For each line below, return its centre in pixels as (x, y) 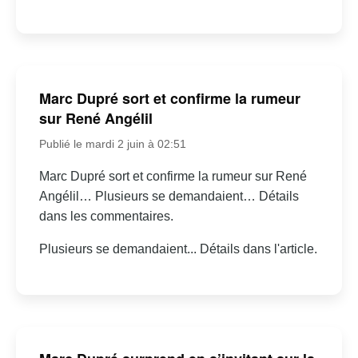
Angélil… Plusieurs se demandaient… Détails (169, 196)
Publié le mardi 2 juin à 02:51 (112, 143)
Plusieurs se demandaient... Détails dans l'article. (178, 249)
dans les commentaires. (106, 216)
